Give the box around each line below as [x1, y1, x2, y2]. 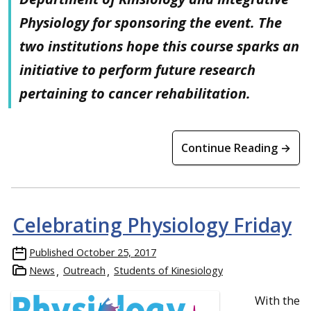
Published [29, 245, 74, 259]
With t [255, 292, 287, 308]
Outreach [63, 263, 106, 277]
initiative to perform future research [19, 60, 255, 79]
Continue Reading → [181, 140, 291, 155]
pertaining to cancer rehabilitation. [19, 83, 251, 103]
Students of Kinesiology [114, 263, 223, 277]
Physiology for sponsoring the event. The [19, 12, 282, 32]
